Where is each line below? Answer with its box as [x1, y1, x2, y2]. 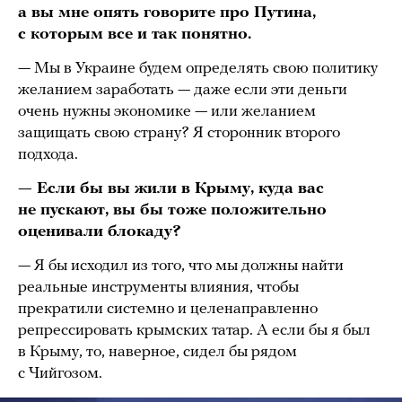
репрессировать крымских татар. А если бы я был [18, 321, 371, 339]
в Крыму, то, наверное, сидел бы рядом [18, 343, 297, 361]
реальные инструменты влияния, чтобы [18, 278, 299, 296]
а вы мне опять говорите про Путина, [18, 4, 316, 22]
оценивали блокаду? [18, 223, 181, 240]
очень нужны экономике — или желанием [18, 102, 316, 120]
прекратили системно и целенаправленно [18, 300, 318, 318]
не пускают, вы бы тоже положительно [18, 201, 327, 219]
